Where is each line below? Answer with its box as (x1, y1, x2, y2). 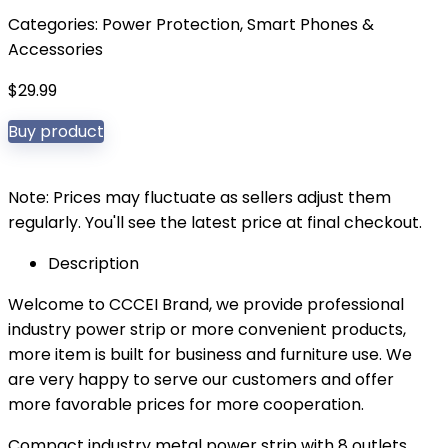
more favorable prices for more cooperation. (8, 393, 364, 416)
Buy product (8, 120, 104, 143)
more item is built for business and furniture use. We (8, 343, 412, 366)
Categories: (8, 13, 102, 36)
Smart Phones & (247, 13, 374, 36)
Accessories (8, 38, 103, 61)
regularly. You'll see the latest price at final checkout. (8, 211, 422, 234)
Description (48, 252, 139, 275)
